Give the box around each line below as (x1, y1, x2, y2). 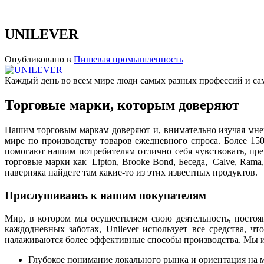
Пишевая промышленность (74, 54, 183, 64)
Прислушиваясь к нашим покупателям (5, 189, 209, 202)
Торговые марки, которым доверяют (5, 97, 243, 113)
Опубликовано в (5, 54, 71, 64)
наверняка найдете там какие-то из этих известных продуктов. (5, 167, 258, 178)
